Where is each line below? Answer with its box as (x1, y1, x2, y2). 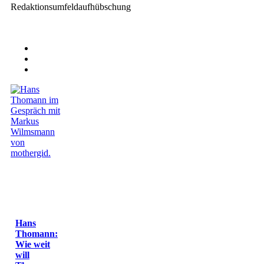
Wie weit (15, 239, 50, 249)
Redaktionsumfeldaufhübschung (11, 1, 131, 12)
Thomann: (15, 228, 58, 239)
